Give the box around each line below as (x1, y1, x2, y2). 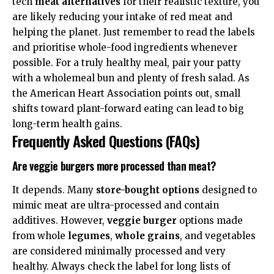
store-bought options (96, 183, 199, 196)
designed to (199, 183, 257, 196)
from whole (12, 229, 68, 242)
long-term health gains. (12, 117, 122, 130)
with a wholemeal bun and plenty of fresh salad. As (12, 72, 250, 84)
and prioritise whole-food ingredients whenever (12, 41, 237, 53)
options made (177, 214, 243, 226)
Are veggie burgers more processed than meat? (12, 158, 216, 174)
